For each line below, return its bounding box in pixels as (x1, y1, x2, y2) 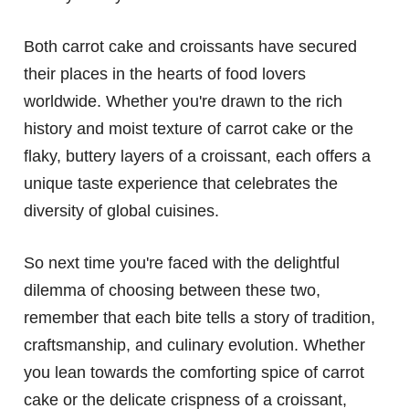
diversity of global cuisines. (24, 202, 219, 221)
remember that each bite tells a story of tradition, (24, 309, 375, 328)
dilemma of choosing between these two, (24, 281, 320, 300)
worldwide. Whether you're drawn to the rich (24, 92, 342, 111)
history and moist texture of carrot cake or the (24, 120, 353, 139)
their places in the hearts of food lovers (24, 65, 306, 84)
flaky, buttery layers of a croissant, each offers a (24, 147, 371, 166)
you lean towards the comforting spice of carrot (24, 363, 364, 383)
